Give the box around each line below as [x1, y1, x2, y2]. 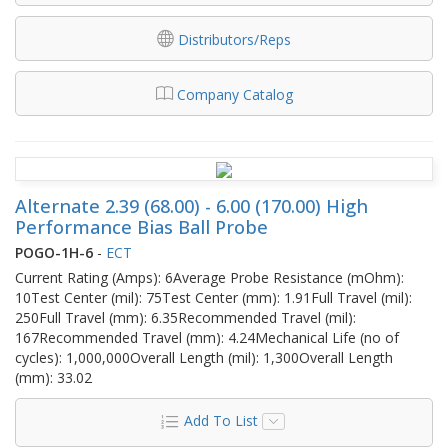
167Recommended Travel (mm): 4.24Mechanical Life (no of [15, 327, 399, 347]
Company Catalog [176, 84, 293, 104]
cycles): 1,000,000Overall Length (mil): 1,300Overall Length [15, 347, 393, 367]
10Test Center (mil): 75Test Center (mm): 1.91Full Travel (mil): [15, 287, 412, 307]
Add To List [183, 410, 258, 430]
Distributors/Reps [178, 29, 291, 49]
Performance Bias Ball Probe [15, 214, 268, 239]
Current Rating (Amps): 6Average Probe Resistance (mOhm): [15, 267, 404, 287]
